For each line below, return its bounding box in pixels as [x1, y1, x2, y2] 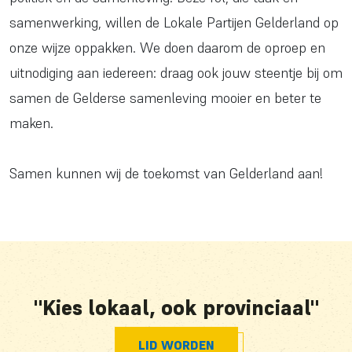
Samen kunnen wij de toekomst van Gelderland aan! [9, 164, 323, 183]
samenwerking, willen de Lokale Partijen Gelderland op [9, 13, 339, 32]
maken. [9, 114, 53, 133]
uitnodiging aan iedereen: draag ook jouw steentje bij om [9, 64, 343, 82]
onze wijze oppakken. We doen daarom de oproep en [9, 38, 325, 57]
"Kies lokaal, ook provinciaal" [33, 295, 319, 321]
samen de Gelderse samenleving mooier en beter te [9, 89, 321, 108]
